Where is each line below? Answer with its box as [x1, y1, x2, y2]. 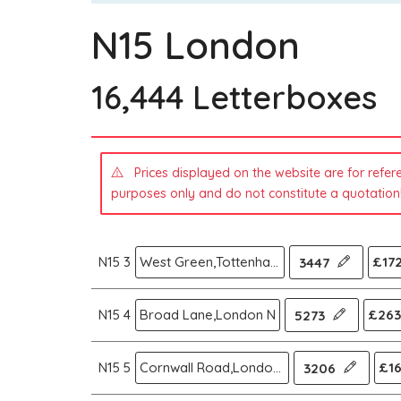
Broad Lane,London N [140, 306, 276, 323]
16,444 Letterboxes [91, 77, 377, 117]
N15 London [91, 21, 300, 69]
